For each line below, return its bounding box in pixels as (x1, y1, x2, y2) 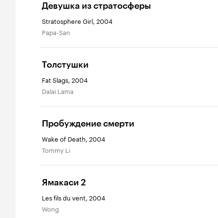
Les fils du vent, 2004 (42, 192, 105, 202)
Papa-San (46, 27, 70, 36)
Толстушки (42, 59, 89, 70)
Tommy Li (45, 145, 70, 154)
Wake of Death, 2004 (42, 133, 105, 143)
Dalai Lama (46, 86, 73, 95)
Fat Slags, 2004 (42, 74, 88, 84)
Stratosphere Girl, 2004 (42, 16, 112, 25)
